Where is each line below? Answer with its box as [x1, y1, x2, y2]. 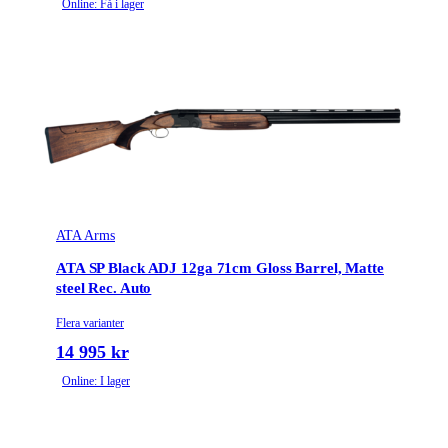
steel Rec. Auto [56, 280, 152, 297]
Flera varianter [56, 315, 124, 330]
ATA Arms [56, 227, 115, 243]
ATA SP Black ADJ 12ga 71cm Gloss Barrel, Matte [56, 260, 384, 277]
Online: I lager [62, 373, 130, 388]
